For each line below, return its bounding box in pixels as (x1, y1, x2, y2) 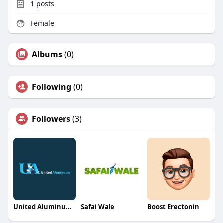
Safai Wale (80, 202, 114, 212)
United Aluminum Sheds (65, 202, 71, 212)
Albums (31, 49, 62, 60)
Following (31, 81, 71, 93)
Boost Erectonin (147, 202, 200, 212)
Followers (31, 113, 70, 125)
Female (28, 18, 54, 28)
